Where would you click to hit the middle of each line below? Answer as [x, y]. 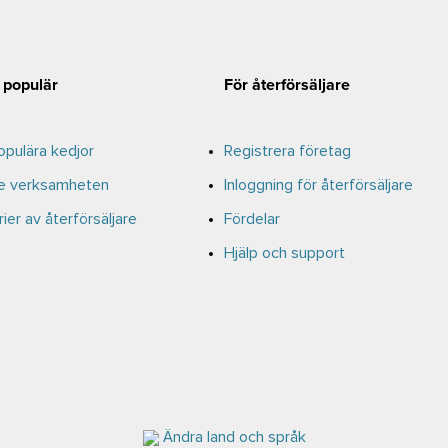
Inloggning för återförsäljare [318, 185]
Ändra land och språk [232, 437]
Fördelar [252, 219]
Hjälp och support [284, 253]
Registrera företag [287, 151]
